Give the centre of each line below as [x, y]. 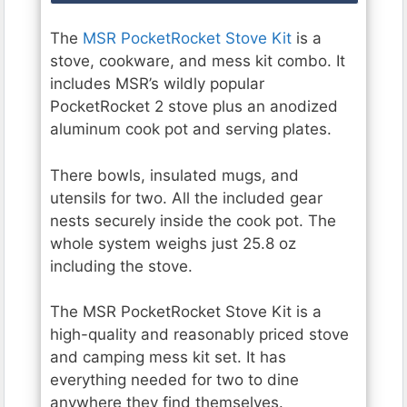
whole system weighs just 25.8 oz [173, 243]
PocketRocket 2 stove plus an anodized [194, 107]
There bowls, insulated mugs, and [174, 175]
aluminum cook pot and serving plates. [191, 129]
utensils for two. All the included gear [186, 198]
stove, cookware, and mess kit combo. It [198, 61]
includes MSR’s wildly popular [157, 84]
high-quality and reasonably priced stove [199, 335]
